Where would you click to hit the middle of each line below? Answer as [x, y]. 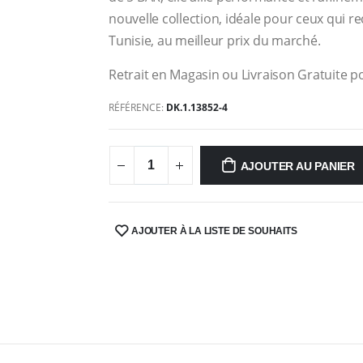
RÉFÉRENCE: [138, 107]
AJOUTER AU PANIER [298, 166]
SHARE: [128, 236]
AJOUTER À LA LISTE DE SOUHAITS [214, 231]
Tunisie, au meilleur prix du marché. [215, 41]
